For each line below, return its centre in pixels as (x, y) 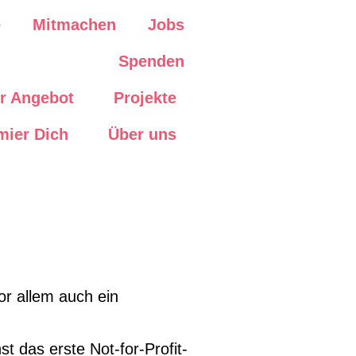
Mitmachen (74, 25)
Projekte (145, 98)
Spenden (151, 61)
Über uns (142, 134)
